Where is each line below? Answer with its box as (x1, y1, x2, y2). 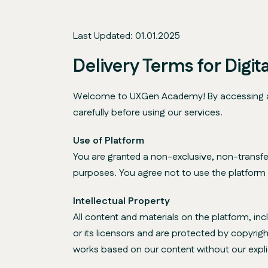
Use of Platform (73, 134, 144, 148)
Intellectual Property (73, 194, 170, 208)
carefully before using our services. (73, 106, 223, 120)
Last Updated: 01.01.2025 (73, 29, 180, 43)
